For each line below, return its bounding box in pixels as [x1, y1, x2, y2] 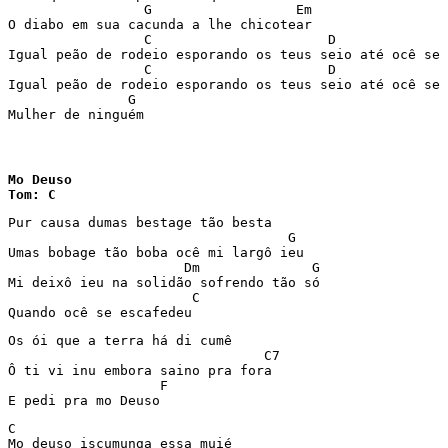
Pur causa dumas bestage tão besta [8, 215, 272, 230]
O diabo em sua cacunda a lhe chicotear [8, 17, 312, 32]
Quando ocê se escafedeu [8, 305, 192, 320]
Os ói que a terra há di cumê [8, 333, 232, 348]
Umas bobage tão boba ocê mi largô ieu [8, 245, 304, 260]
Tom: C [8, 187, 56, 202]
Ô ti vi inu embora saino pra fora [8, 363, 272, 378]
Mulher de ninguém [8, 107, 144, 122]
